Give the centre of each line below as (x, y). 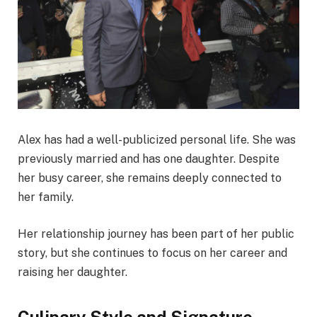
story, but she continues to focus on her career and (152, 253)
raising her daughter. (73, 272)
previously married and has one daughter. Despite (149, 159)
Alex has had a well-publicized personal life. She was (157, 140)
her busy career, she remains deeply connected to (150, 178)
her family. (46, 197)
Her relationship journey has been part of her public (156, 234)
